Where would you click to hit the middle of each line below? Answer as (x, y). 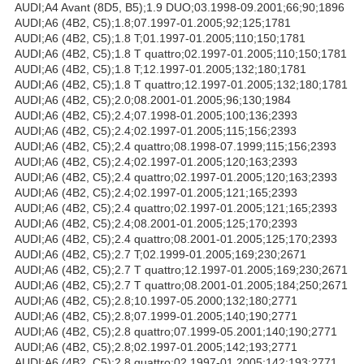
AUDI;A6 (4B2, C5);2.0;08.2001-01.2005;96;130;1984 (153, 100)
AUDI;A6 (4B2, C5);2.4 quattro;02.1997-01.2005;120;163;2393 (176, 177)
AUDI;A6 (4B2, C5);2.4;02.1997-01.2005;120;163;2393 (156, 161)
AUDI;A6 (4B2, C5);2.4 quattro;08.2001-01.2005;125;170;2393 (176, 238)
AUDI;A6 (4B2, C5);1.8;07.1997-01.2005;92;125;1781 (153, 22)
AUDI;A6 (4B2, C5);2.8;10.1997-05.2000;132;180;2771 (156, 300)
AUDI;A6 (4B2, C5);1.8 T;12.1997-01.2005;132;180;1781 (160, 69)
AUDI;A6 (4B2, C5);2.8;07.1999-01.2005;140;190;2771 (156, 316)
